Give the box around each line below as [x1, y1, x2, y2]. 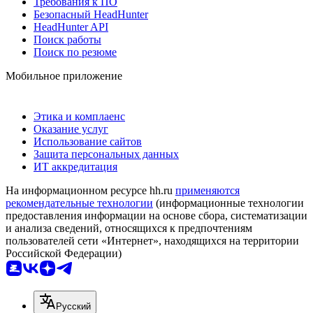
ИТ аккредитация [34, 160, 117, 173]
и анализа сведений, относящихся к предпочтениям [6, 221, 252, 234]
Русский [56, 300, 91, 312]
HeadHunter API [34, 20, 108, 33]
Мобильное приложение [6, 69, 122, 82]
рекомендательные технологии [6, 196, 153, 209]
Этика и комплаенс [34, 110, 125, 122]
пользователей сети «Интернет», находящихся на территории [6, 234, 299, 247]
